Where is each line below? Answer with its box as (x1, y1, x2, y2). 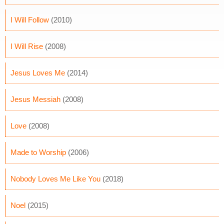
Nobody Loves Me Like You (10, 174, 100, 183)
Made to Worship (10, 148, 66, 156)
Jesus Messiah (10, 95, 60, 103)
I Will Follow (10, 15, 49, 24)
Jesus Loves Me (10, 68, 65, 77)
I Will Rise (10, 42, 43, 50)
